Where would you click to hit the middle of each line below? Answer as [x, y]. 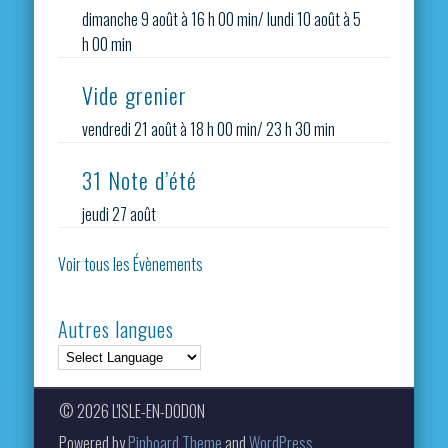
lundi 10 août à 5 [314, 18]
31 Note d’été [140, 179]
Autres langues [116, 328]
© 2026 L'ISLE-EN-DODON [131, 411]
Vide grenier [135, 94]
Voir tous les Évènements [131, 263]
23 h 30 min [301, 128]
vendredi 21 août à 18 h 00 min [170, 128]
